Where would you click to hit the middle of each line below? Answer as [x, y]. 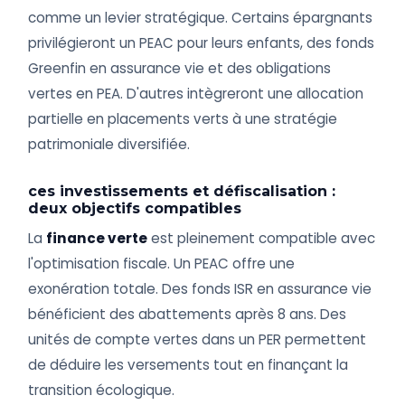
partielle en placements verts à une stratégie [183, 119]
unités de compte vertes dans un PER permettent [198, 340]
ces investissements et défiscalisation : [182, 192]
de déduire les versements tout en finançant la [188, 365]
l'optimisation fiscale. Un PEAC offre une [162, 264]
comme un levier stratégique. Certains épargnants [201, 18]
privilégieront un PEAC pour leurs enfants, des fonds [202, 43]
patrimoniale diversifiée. [109, 145]
